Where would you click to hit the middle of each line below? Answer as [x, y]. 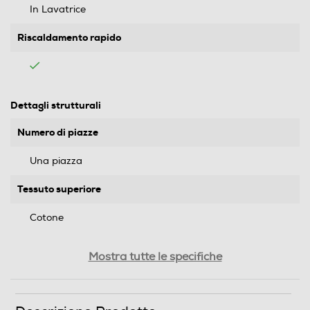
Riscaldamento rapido [69, 37]
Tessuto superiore [59, 189]
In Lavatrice [58, 9]
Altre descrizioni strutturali [82, 302]
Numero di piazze [58, 132]
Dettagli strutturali [56, 105]
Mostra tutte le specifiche [155, 257]
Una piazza [56, 161]
